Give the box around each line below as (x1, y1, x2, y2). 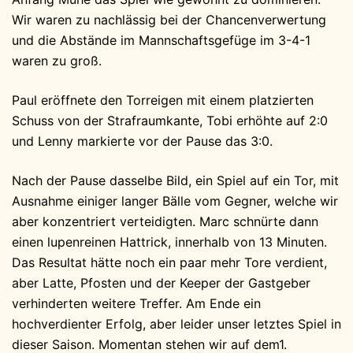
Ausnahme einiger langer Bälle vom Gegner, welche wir (12, 193, 338, 209)
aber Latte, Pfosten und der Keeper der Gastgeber (12, 275, 310, 291)
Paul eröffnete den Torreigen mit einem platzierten (12, 92, 314, 108)
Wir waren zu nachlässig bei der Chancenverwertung (12, 12, 326, 28)
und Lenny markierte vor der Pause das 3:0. (12, 133, 273, 149)
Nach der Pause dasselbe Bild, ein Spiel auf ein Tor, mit (12, 173, 339, 188)
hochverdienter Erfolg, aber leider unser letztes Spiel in (12, 316, 341, 332)
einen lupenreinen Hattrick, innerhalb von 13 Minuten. (12, 234, 327, 250)
